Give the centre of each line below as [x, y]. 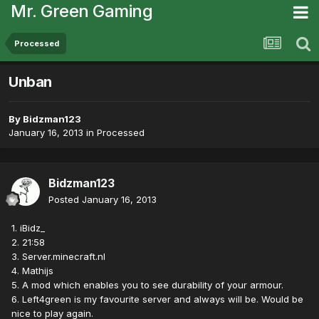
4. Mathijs [32, 271]
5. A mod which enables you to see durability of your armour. [149, 285]
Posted [65, 200]
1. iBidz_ [28, 228]
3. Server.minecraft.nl [58, 257]
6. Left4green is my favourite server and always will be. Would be [157, 299]
